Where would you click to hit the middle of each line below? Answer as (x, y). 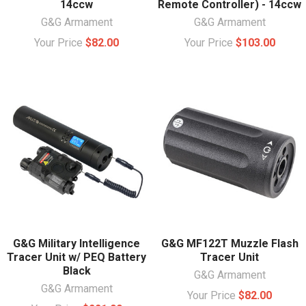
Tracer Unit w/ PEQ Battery (76, 257)
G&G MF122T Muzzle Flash (229, 243)
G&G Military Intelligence (76, 243)
